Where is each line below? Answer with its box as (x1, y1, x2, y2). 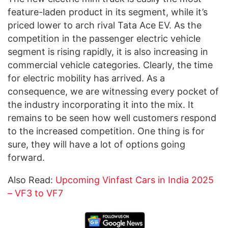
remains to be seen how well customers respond (8, 112, 216, 124)
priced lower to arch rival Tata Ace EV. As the (8, 20, 202, 31)
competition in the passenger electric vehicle (8, 33, 201, 44)
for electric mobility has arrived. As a (8, 73, 165, 84)
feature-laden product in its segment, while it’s (8, 7, 208, 18)
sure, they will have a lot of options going (8, 139, 185, 150)
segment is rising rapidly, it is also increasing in (8, 46, 208, 58)
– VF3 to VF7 (8, 188, 63, 199)
